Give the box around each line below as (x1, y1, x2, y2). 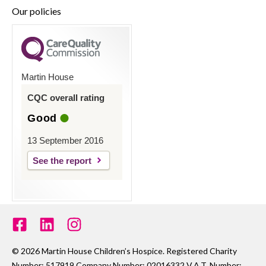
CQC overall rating (27, 92, 104, 103)
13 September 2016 (27, 135, 103, 145)
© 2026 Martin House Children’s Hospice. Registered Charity (12, 245, 237, 256)
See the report (33, 155, 91, 166)
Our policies (12, 5, 61, 17)
